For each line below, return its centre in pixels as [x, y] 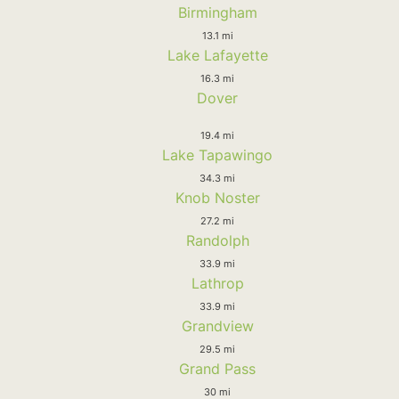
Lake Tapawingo [217, 155]
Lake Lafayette [217, 55]
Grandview [217, 326]
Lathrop [217, 283]
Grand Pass [217, 368]
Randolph [217, 240]
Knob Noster [217, 197]
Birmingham [217, 12]
